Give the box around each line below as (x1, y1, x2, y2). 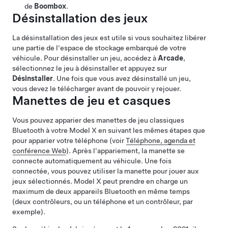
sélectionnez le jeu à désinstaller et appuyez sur (12, 64, 167, 73)
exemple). (12, 208, 45, 216)
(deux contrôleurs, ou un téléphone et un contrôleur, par (12, 197, 193, 206)
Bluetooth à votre (12, 126, 69, 135)
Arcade (158, 54, 183, 63)
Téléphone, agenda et (126, 136, 195, 145)
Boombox (34, 2, 66, 11)
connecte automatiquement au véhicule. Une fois (12, 157, 172, 165)
